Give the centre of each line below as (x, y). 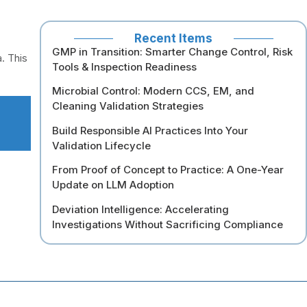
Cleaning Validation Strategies (128, 106)
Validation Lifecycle (102, 145)
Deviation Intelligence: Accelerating (141, 209)
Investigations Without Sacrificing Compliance (168, 224)
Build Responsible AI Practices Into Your (150, 130)
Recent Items (174, 38)
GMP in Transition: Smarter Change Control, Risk (173, 51)
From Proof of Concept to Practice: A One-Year (168, 170)
